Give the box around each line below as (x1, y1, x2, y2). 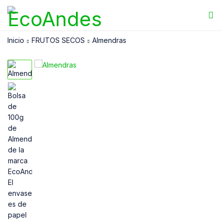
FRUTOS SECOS (32, 36, 85, 44)
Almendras (92, 36, 126, 44)
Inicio (7, 36, 24, 44)
